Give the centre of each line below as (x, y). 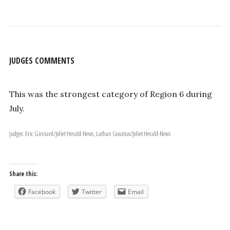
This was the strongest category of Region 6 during (110, 94)
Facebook (42, 192)
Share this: (23, 174)
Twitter (91, 192)
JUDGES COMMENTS (42, 60)
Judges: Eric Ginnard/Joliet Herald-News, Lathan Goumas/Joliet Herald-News (98, 134)
